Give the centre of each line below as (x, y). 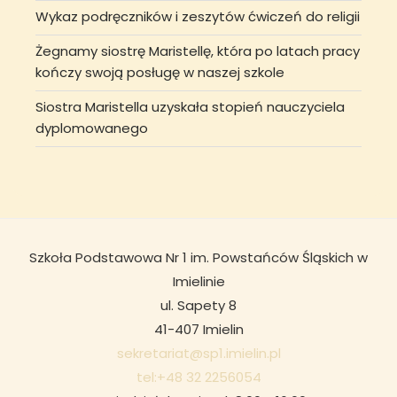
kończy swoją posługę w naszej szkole (160, 73)
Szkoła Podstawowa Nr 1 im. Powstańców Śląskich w (198, 257)
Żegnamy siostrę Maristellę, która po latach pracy (198, 51)
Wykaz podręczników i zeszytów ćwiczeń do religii (198, 17)
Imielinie (198, 281)
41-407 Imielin (198, 329)
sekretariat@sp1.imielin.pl (198, 353)
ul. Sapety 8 (198, 305)
